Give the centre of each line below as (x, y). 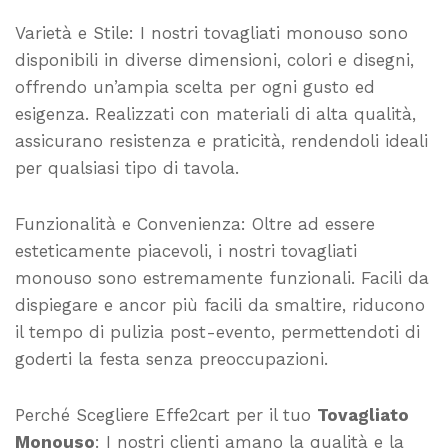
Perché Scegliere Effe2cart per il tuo (166, 414)
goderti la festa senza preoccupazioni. (171, 358)
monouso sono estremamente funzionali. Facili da (222, 277)
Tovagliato (363, 414)
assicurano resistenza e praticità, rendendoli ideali (221, 140)
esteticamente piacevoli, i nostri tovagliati (186, 250)
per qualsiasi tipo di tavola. (127, 167)
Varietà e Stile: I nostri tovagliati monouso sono (211, 32)
